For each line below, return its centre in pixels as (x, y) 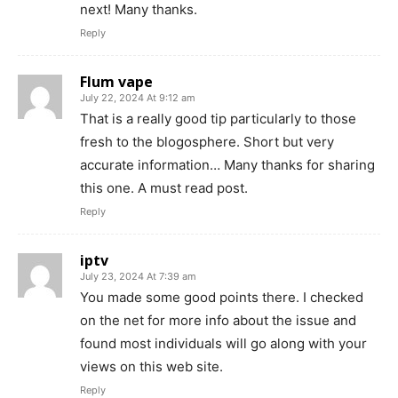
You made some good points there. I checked (222, 297)
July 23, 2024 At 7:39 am (138, 276)
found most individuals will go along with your (223, 343)
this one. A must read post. (164, 187)
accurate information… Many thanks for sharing (227, 164)
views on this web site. (151, 366)
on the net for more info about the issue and (218, 320)
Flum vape (116, 81)
